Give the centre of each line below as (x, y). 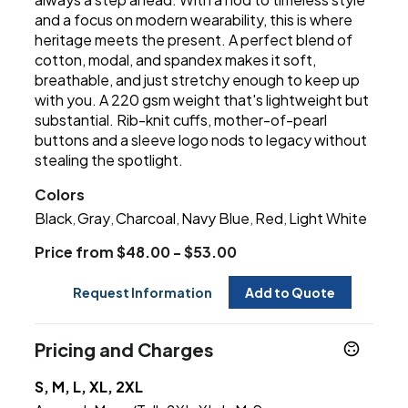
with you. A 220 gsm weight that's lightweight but (202, 100)
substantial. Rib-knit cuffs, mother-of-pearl (181, 120)
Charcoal (146, 219)
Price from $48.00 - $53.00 (136, 252)
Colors (60, 195)
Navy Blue (216, 219)
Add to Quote (290, 293)
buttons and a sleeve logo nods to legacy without (201, 140)
